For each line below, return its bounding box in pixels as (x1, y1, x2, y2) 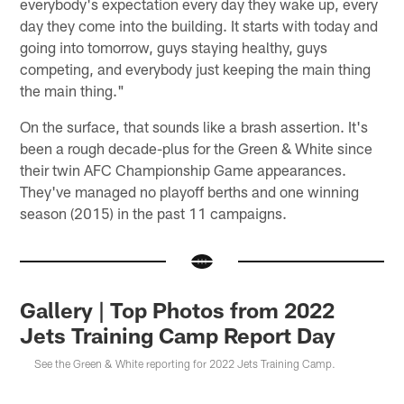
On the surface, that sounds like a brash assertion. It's (20, 116, 369, 135)
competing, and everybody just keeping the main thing (20, 59, 372, 78)
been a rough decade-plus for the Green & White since (20, 138, 373, 157)
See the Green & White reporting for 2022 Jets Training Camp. (34, 357, 336, 371)
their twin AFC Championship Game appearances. (20, 160, 347, 179)
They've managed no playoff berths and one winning (20, 181, 360, 200)
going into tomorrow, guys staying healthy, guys (20, 37, 328, 56)
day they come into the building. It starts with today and (20, 15, 379, 34)
